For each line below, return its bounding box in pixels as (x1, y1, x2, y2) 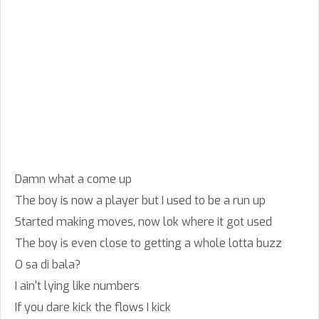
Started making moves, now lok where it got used (15, 214, 272, 229)
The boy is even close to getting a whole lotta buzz (15, 236, 282, 251)
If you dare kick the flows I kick (15, 300, 171, 315)
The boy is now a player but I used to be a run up (15, 193, 266, 208)
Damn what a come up (15, 172, 132, 187)
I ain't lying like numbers (15, 278, 140, 293)
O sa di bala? (15, 257, 80, 272)
